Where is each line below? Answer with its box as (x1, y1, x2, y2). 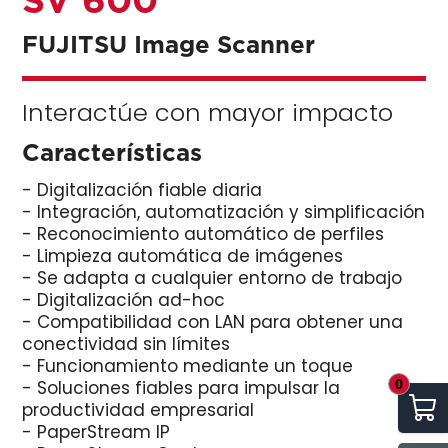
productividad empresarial (22, 398, 255, 422)
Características (22, 139, 203, 165)
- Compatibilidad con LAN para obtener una (22, 310, 404, 334)
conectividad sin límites (22, 332, 231, 356)
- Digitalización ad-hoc (22, 288, 226, 312)
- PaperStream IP (22, 420, 171, 444)
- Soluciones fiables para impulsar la (22, 376, 341, 400)
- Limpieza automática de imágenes (22, 244, 344, 268)
